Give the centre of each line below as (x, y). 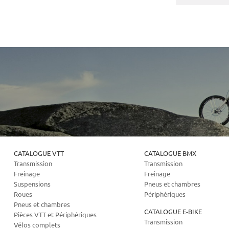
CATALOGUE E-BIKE (173, 211)
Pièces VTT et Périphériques (55, 214)
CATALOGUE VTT (39, 153)
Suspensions (32, 184)
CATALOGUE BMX (170, 153)
